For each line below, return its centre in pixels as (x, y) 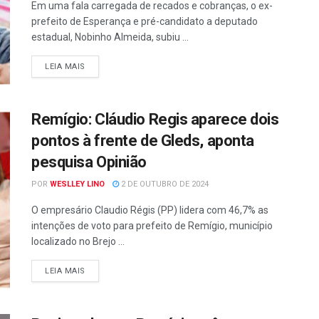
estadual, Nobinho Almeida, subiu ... (110, 37)
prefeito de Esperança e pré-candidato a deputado (145, 21)
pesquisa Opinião (89, 162)
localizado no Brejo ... (78, 242)
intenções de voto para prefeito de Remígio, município (152, 226)
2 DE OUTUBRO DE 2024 (164, 184)
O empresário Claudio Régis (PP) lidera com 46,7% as (150, 210)
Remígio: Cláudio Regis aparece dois (155, 120)
